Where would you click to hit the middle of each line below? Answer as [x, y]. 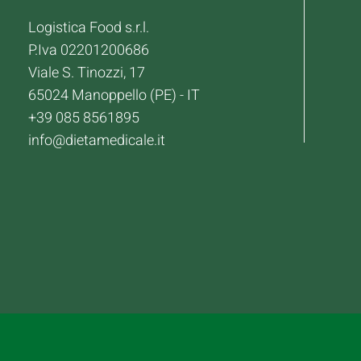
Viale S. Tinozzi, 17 [86, 73]
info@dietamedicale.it [96, 141]
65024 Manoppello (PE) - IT [114, 95]
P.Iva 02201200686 [88, 50]
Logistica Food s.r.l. [88, 28]
